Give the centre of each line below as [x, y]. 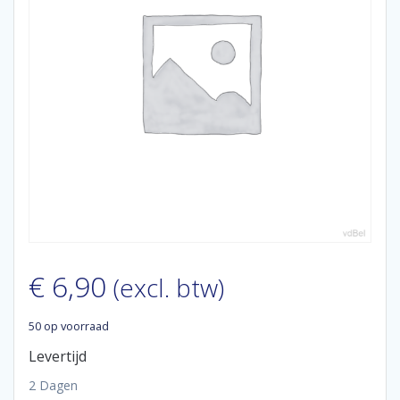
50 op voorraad [69, 326]
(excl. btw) [169, 287]
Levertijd [58, 356]
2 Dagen [53, 385]
